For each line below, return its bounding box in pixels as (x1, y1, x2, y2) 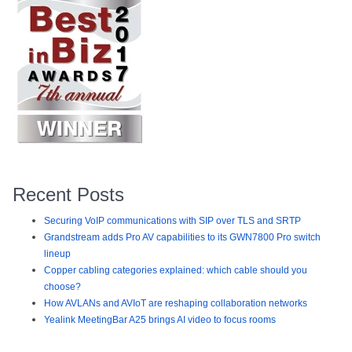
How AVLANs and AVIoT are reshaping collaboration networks (44, 298, 307, 310)
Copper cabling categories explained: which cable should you (44, 265, 307, 277)
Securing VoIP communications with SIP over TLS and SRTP (44, 215, 301, 227)
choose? (44, 281, 81, 293)
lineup (44, 248, 71, 260)
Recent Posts (13, 184, 124, 206)
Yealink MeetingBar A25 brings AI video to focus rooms (44, 314, 276, 326)
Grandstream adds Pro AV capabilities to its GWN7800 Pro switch (44, 232, 321, 244)
